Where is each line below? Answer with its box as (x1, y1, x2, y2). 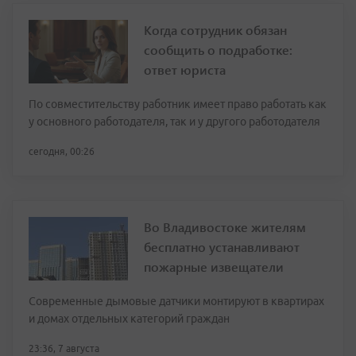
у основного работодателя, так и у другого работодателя (29, 115, 320, 129)
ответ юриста (144, 61, 226, 79)
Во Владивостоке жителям (144, 219, 306, 236)
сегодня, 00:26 (29, 146, 95, 157)
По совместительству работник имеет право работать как (29, 98, 327, 111)
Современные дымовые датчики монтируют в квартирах (29, 295, 324, 308)
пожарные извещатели (144, 258, 284, 276)
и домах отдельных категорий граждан (29, 312, 230, 326)
